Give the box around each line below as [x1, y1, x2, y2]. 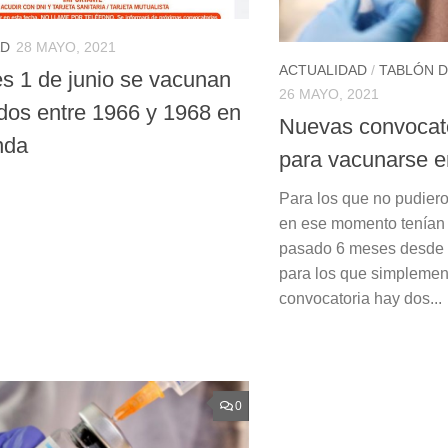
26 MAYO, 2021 [279, 85, 379, 102]
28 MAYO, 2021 [16, 38, 116, 55]
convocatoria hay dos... [279, 289, 442, 307]
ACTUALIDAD [279, 61, 367, 78]
